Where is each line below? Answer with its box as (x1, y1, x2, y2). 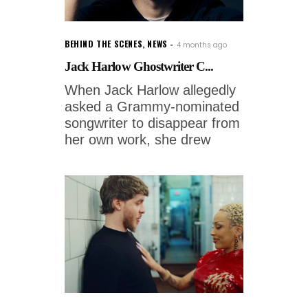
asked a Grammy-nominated (65, 98, 239, 114)
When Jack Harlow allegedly (65, 82, 236, 98)
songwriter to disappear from (65, 115, 240, 131)
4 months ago (176, 39, 227, 50)
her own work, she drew (65, 131, 210, 147)
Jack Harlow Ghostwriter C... (65, 58, 214, 74)
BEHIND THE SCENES (65, 37, 143, 49)
